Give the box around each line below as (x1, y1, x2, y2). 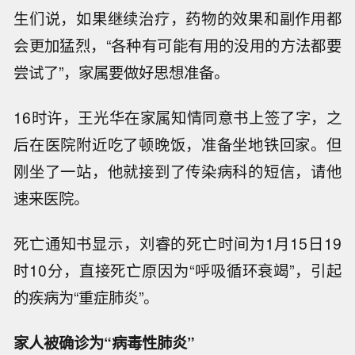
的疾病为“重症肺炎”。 (13, 285, 159, 308)
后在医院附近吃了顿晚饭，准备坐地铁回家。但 (13, 132, 342, 155)
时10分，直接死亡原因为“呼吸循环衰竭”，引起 (13, 258, 342, 281)
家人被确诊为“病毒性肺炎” (13, 330, 196, 353)
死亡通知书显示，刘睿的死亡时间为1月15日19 (13, 231, 342, 254)
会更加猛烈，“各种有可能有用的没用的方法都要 (13, 34, 342, 57)
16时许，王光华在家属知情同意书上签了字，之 (13, 105, 342, 128)
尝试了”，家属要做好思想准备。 (13, 61, 230, 84)
